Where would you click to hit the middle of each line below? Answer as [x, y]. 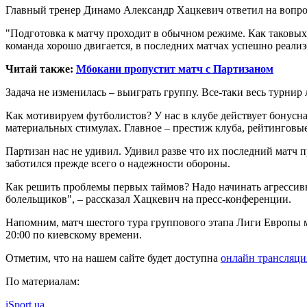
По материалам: [42, 282]
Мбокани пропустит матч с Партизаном [175, 69]
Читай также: [41, 69]
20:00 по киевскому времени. [74, 235]
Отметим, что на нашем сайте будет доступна [113, 258]
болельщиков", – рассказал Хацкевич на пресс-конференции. [148, 199]
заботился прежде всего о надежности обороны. [118, 164]
